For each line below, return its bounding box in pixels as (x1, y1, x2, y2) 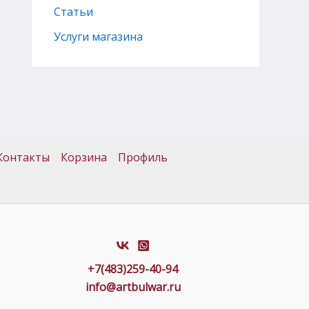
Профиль (118, 150, 168, 165)
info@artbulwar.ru (85, 279, 181, 295)
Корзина (61, 150, 107, 165)
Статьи (54, 3, 93, 19)
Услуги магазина (54, 28, 143, 44)
